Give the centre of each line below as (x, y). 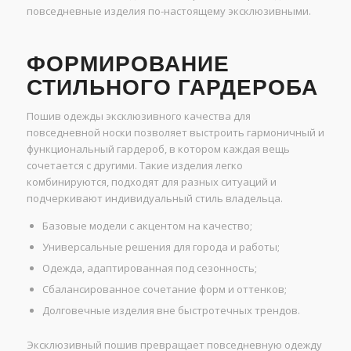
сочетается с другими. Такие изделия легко (134, 166)
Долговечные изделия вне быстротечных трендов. (171, 311)
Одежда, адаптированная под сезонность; (149, 268)
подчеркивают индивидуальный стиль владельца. (154, 199)
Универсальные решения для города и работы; (161, 247)
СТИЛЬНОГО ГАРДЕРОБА (172, 88)
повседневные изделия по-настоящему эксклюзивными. (168, 11)
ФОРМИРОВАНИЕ (128, 64)
